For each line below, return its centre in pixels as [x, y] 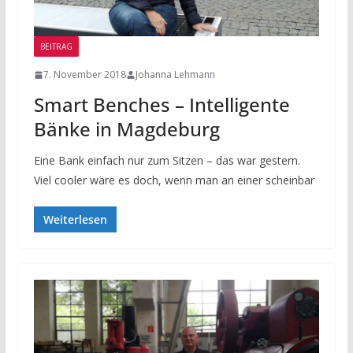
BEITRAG [56, 47]
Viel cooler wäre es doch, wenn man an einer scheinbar [174, 180]
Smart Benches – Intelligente [162, 105]
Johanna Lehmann [175, 75]
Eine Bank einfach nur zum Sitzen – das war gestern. [167, 161]
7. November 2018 [84, 75]
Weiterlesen [75, 220]
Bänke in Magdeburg [126, 129]
